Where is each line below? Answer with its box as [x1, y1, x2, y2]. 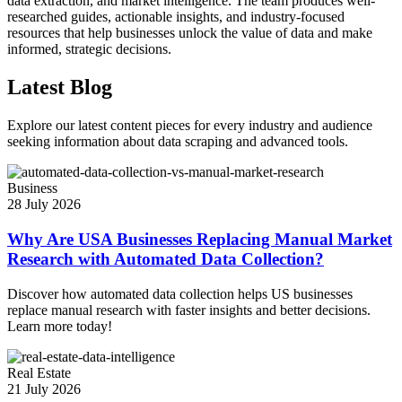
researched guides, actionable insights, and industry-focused [7, 9, 345, 25]
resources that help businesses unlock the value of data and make [7, 25, 372, 41]
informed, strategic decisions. [7, 41, 171, 57]
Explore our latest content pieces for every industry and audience [7, 118, 372, 134]
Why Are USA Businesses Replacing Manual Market [7, 229, 392, 249]
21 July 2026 [7, 380, 81, 397]
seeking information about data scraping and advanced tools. [7, 134, 348, 150]
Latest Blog [7, 75, 112, 100]
